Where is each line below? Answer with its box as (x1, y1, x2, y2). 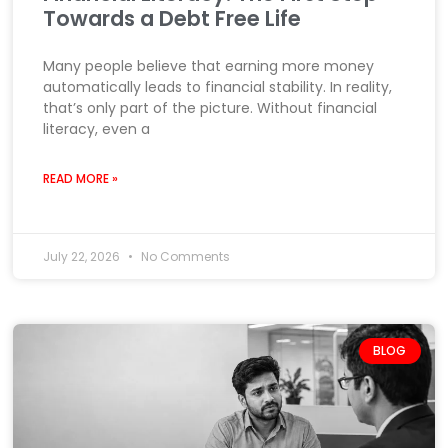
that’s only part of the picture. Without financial (43, 97, 378, 118)
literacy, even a (43, 118, 151, 139)
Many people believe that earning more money (43, 55, 375, 76)
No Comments (138, 247, 231, 265)
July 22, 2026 (43, 247, 124, 265)
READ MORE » (43, 169, 119, 187)
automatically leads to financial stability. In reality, (43, 76, 393, 97)
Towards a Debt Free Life (43, 3, 302, 33)
